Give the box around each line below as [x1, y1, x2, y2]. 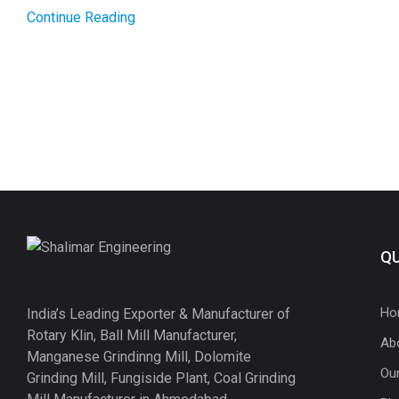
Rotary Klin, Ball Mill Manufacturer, [27, 326, 237, 344]
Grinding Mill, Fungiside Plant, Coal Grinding [27, 369, 296, 387]
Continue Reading [27, 8, 135, 26]
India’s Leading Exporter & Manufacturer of [27, 305, 290, 322]
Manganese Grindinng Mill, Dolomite [27, 347, 251, 365]
